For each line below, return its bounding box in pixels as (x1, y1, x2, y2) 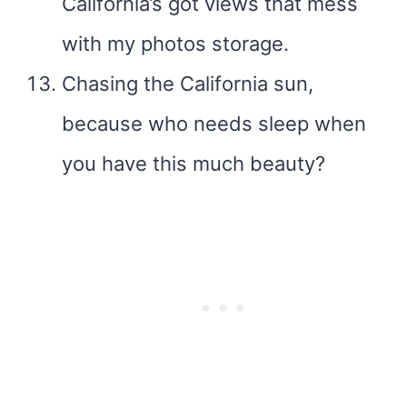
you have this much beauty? (62, 152, 325, 175)
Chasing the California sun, (62, 72, 313, 95)
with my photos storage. (62, 32, 289, 55)
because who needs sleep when (62, 112, 366, 135)
